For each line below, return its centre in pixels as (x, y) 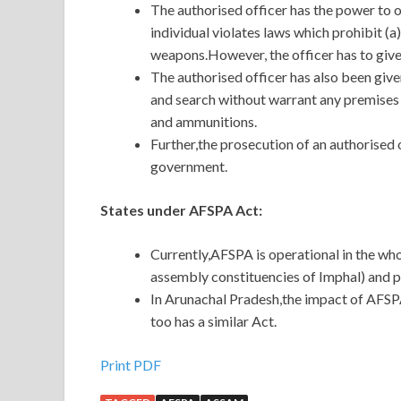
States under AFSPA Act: (181, 210)
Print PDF (131, 365)
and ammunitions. (204, 122)
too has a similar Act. (213, 321)
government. (189, 166)
